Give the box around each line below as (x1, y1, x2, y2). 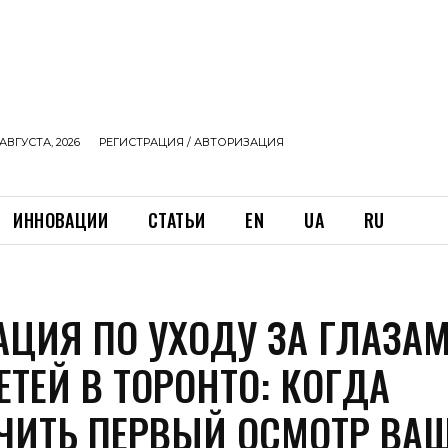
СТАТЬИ (148, 207, 206, 233)
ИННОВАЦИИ (13, 207, 109, 233)
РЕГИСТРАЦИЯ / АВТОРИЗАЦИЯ (99, 135, 284, 149)
